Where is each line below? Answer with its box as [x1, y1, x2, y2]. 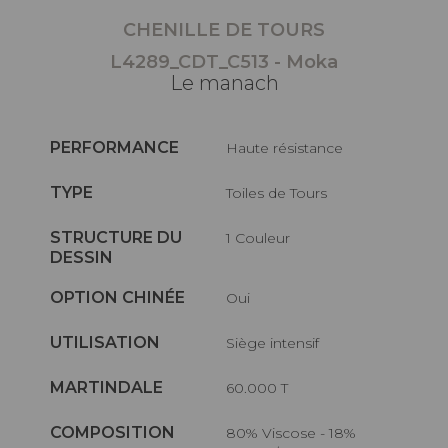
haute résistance [238, 138, 344, 157]
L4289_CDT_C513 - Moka [110, 50, 338, 73]
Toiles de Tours [232, 183, 328, 202]
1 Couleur [231, 228, 291, 247]
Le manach [169, 70, 279, 95]
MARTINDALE [50, 377, 163, 397]
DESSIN [50, 247, 113, 267]
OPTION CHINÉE [50, 287, 185, 307]
